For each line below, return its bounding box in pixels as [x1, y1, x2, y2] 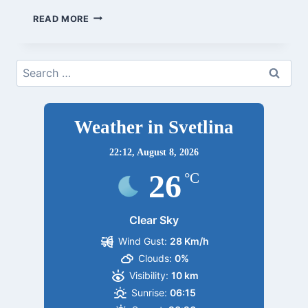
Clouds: [138, 252, 173, 265]
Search [16, 60, 52, 74]
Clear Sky [129, 213, 179, 228]
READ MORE [33, 13, 89, 24]
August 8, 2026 [137, 147, 199, 158]
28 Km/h [170, 235, 210, 247]
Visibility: [129, 269, 168, 282]
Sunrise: [131, 287, 168, 299]
